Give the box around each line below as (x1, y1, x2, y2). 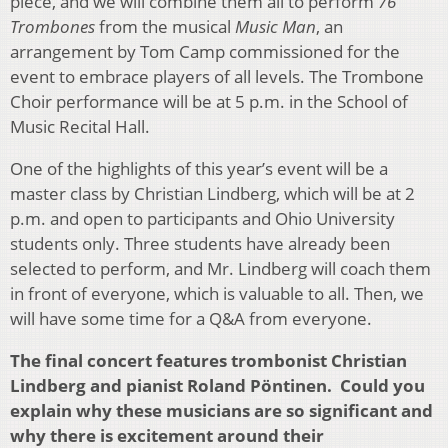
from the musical (95, 14, 235, 38)
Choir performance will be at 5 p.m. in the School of (10, 89, 408, 113)
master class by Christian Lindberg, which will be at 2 (10, 181, 415, 205)
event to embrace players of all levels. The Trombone (10, 64, 424, 88)
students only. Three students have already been (10, 231, 390, 255)
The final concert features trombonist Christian (10, 348, 407, 372)
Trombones (10, 14, 95, 38)
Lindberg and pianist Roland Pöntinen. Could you (10, 373, 425, 397)
